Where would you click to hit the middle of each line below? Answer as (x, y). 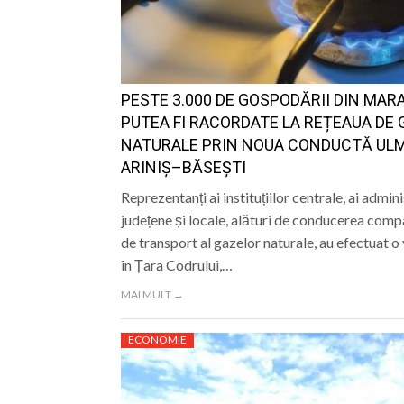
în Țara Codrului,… (176, 265)
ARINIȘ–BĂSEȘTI (183, 168)
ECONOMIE (157, 340)
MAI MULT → (152, 295)
